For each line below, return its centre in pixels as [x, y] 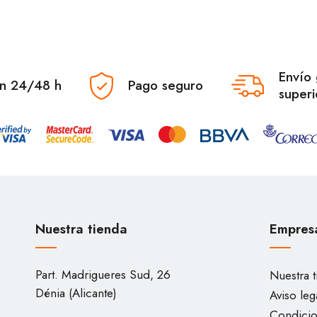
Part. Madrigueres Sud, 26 [103, 275]
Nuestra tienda [81, 229]
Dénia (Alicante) [76, 293]
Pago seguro [166, 85]
